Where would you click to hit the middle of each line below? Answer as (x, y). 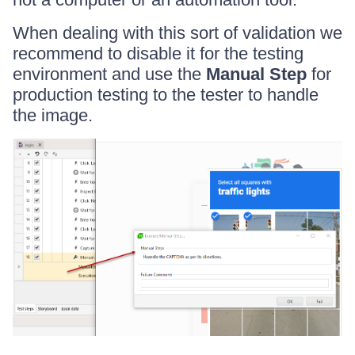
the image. (53, 116)
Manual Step (256, 74)
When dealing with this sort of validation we (177, 33)
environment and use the (109, 74)
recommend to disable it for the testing (158, 54)
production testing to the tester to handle (166, 95)
